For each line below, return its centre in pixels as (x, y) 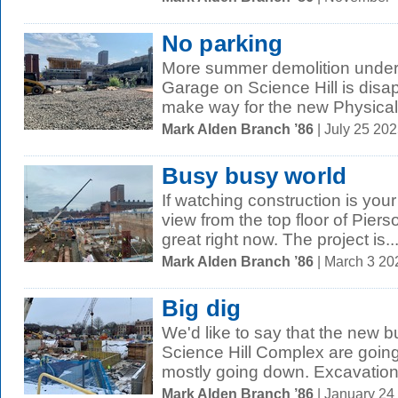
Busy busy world (254, 176)
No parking (223, 44)
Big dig (201, 308)
